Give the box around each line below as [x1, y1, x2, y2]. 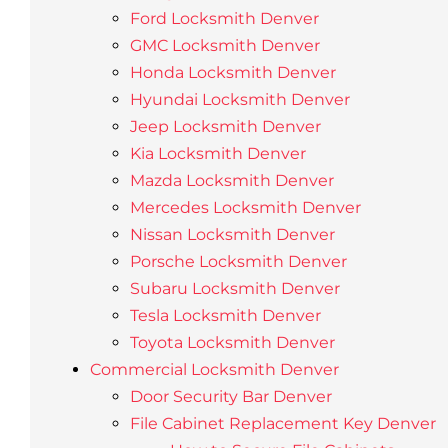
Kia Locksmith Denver [129, 144, 306, 163]
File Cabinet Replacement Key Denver [129, 414, 436, 433]
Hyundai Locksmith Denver [129, 90, 350, 109]
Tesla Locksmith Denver [129, 306, 321, 325]
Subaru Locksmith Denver [129, 279, 340, 298]
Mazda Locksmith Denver [129, 171, 334, 190]
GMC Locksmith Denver [129, 36, 320, 55]
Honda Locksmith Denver [129, 63, 336, 82]
